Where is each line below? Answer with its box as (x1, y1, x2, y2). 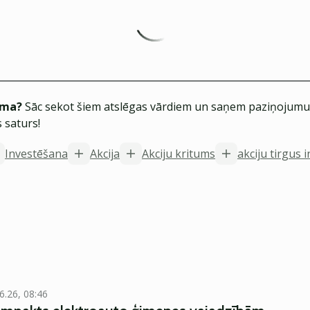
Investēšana (5, 146, 68, 161)
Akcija (90, 146, 120, 161)
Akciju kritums (142, 146, 215, 161)
